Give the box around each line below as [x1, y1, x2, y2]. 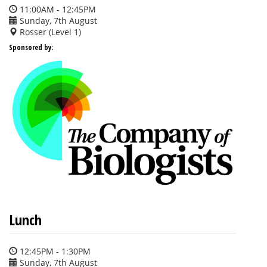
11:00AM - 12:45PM [17, 4, 96, 15]
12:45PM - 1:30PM [17, 245, 91, 257]
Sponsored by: [9, 42, 53, 53]
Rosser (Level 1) [17, 26, 81, 38]
